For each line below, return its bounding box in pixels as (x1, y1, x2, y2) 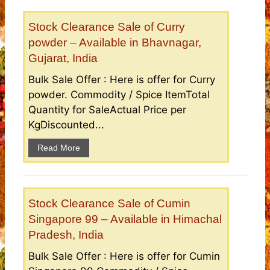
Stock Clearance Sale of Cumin (28, 197, 190, 210)
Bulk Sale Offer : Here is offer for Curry (28, 74, 215, 86)
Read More (37, 143, 80, 153)
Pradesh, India (28, 228, 104, 242)
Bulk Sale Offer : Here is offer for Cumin (28, 250, 220, 263)
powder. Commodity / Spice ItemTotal (28, 89, 210, 101)
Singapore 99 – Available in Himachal (28, 213, 222, 226)
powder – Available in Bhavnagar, (28, 36, 201, 49)
